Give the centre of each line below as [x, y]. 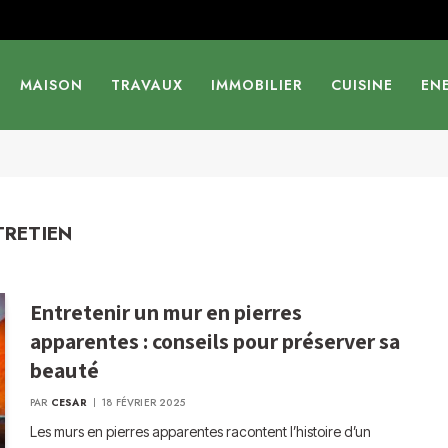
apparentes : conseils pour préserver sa [215, 341]
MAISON [52, 85]
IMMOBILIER [256, 85]
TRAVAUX [147, 85]
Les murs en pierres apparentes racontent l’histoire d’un [201, 431]
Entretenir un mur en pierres [166, 312]
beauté [65, 370]
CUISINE [361, 85]
